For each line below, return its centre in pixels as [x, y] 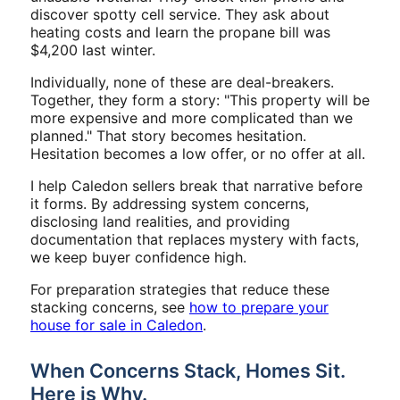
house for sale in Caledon [117, 325]
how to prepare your [259, 307]
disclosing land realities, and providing [160, 221]
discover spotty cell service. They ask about [180, 14]
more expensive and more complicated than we [192, 117]
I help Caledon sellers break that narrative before [196, 185]
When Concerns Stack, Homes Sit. [188, 370]
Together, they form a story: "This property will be [200, 100]
